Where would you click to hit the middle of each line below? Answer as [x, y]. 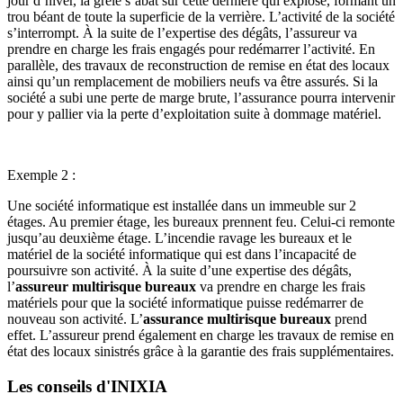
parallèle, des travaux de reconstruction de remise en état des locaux [198, 65]
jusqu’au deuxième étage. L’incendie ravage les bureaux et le [179, 237]
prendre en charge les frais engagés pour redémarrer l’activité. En [191, 49]
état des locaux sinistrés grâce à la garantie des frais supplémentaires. [201, 351]
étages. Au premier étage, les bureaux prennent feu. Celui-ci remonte [201, 221]
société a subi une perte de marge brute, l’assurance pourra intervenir [201, 97]
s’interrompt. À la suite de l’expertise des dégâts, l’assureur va [182, 32]
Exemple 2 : [41, 175]
